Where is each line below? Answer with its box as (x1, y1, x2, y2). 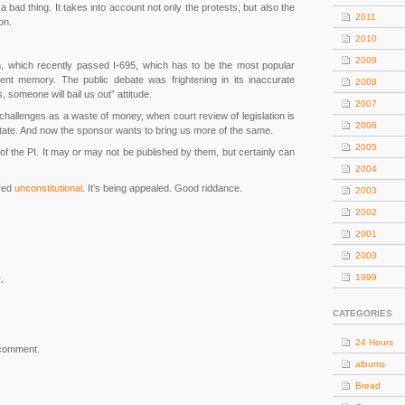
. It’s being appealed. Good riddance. (82, 183, 242, 193)
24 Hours (355, 337, 393, 347)
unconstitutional (14, 183, 82, 193)
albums (355, 359, 385, 369)
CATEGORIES (333, 308, 392, 318)
